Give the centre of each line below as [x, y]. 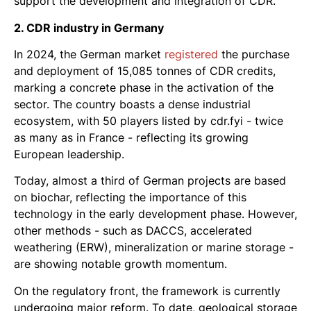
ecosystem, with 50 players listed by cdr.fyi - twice [149, 120]
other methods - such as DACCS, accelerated [133, 231]
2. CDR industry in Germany [89, 27]
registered [191, 54]
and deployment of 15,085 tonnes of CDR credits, [145, 70]
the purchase [254, 54]
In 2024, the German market [89, 54]
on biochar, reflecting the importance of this [130, 197]
